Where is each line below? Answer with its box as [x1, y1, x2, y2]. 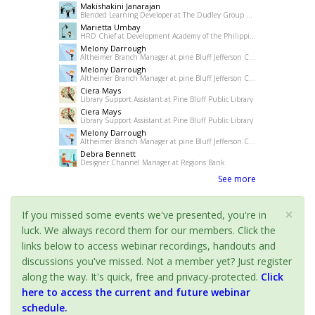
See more [218, 173, 256, 186]
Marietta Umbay [80, 22, 141, 33]
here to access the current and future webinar [22, 285, 250, 300]
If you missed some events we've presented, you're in [22, 208, 266, 222]
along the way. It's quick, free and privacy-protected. [22, 270, 261, 284]
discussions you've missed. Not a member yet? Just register [22, 255, 292, 269]
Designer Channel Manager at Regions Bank [80, 157, 225, 168]
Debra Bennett [80, 148, 136, 160]
